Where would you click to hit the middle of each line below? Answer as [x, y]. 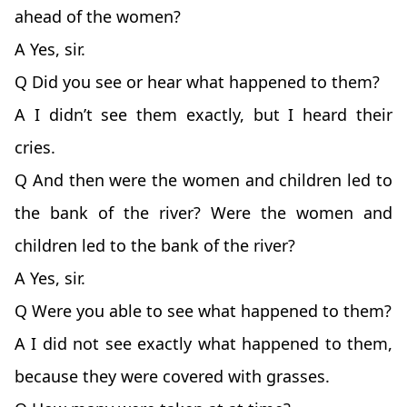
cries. [35, 148]
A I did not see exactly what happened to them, [203, 344]
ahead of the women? [98, 17]
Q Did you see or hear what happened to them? [197, 82]
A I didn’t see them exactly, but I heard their [203, 115]
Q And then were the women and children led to [203, 180]
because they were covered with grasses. [172, 377]
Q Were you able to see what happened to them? [203, 311]
